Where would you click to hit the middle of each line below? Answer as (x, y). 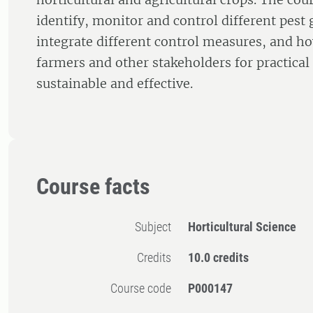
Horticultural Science (242, 227)
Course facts (93, 187)
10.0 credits (219, 258)
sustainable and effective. (115, 84)
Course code (145, 289)
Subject (156, 227)
